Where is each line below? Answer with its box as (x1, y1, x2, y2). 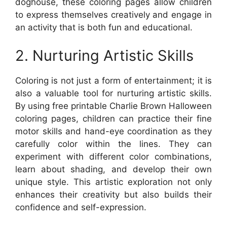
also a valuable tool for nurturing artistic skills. (15, 88, 212, 98)
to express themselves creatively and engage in (15, 10, 212, 20)
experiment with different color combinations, (15, 151, 212, 162)
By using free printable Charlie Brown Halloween (15, 100, 212, 111)
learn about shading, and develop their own (15, 164, 212, 174)
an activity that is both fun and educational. (15, 22, 193, 32)
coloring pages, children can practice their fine (15, 113, 212, 124)
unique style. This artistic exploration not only (15, 176, 212, 187)
